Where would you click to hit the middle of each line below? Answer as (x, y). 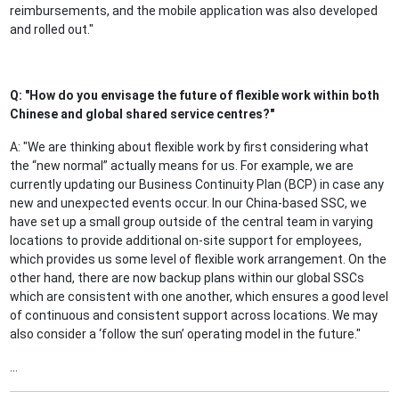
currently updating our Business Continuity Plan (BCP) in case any (197, 185)
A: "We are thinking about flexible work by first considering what (190, 147)
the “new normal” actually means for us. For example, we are (182, 166)
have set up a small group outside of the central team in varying (192, 222)
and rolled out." (52, 30)
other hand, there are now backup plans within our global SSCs (187, 278)
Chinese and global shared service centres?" (142, 114)
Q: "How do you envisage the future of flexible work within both (195, 96)
